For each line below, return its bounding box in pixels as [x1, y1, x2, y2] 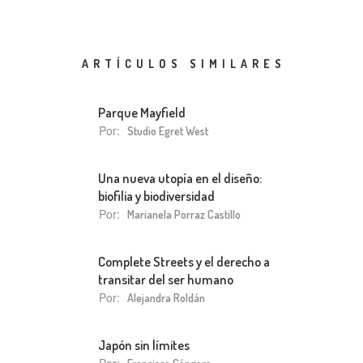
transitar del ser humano [98, 271, 233, 288]
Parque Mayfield [98, 104, 186, 121]
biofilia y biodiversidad [98, 187, 215, 204]
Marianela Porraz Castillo [127, 207, 241, 221]
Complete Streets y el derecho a [98, 253, 270, 270]
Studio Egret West [127, 124, 208, 138]
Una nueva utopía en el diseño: [98, 169, 262, 186]
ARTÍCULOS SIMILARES [82, 57, 286, 70]
